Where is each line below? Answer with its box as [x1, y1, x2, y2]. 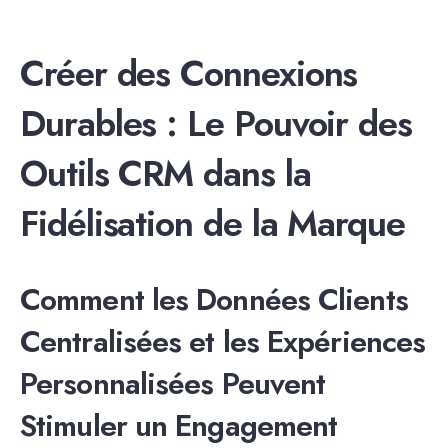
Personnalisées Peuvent [20, 362, 326, 406]
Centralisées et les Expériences [20, 320, 426, 364]
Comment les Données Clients [20, 278, 408, 322]
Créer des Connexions [20, 47, 358, 101]
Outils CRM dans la [20, 147, 311, 201]
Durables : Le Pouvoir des [20, 97, 413, 151]
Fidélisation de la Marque [20, 197, 406, 251]
